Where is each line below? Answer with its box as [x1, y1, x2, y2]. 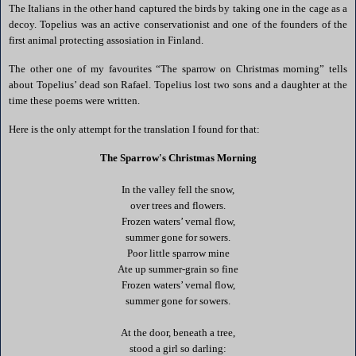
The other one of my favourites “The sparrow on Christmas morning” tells [9, 62, 347, 75]
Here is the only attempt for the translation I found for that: [9, 122, 260, 135]
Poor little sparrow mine [126, 246, 230, 259]
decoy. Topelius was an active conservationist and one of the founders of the [9, 18, 347, 31]
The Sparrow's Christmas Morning [99, 151, 257, 164]
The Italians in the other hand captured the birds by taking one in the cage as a [9, 2, 347, 15]
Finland [168, 34, 201, 47]
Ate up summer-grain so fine [118, 262, 238, 275]
